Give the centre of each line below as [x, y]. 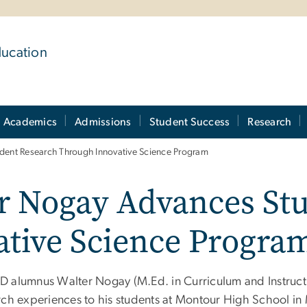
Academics [30, 122]
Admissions [103, 122]
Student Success [189, 122]
